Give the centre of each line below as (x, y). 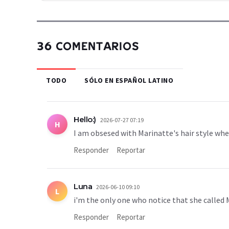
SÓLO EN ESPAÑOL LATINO (129, 80)
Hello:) (85, 119)
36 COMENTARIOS (88, 45)
